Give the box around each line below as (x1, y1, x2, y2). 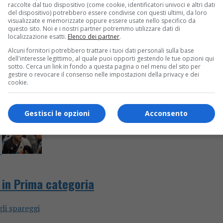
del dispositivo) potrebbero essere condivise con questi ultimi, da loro (8, 8, 207, 17)
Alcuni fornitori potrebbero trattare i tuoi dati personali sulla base (8, 46, 194, 55)
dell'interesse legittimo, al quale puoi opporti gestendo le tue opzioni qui (8, 54, 214, 63)
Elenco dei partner (68, 32, 119, 41)
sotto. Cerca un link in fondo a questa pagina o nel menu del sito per (8, 62, 201, 71)
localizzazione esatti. (8, 32, 68, 41)
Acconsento (145, 109, 188, 118)
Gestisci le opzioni (24, 109, 90, 118)
